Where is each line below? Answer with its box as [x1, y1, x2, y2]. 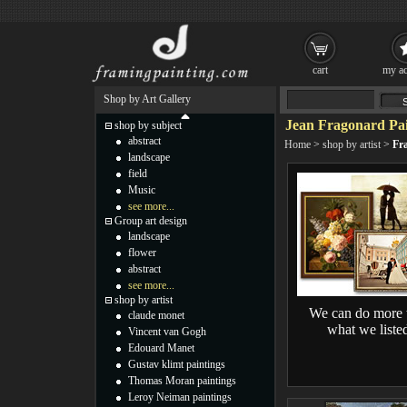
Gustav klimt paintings [128, 358, 225, 371]
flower [128, 246, 156, 259]
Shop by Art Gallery [104, 93, 191, 105]
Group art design [114, 214, 187, 227]
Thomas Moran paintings [128, 374, 236, 387]
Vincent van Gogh [128, 325, 206, 338]
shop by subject [114, 119, 182, 132]
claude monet [128, 309, 184, 322]
